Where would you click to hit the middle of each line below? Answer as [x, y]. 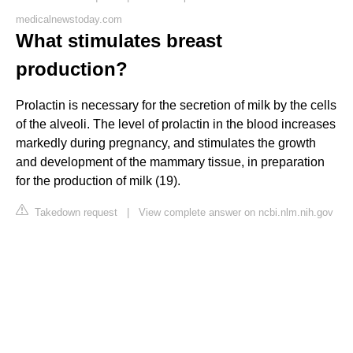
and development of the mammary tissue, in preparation [170, 162]
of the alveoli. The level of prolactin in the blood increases [176, 124]
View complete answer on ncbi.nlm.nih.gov [236, 212]
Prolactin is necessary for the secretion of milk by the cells [176, 105]
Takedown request [74, 212]
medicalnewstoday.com [69, 19]
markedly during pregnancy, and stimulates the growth [166, 143]
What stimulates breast [119, 40]
